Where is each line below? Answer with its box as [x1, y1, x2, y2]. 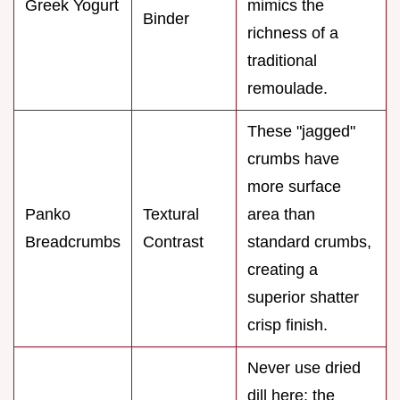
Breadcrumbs [25, 233, 121, 252]
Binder [143, 10, 189, 29]
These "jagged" [247, 122, 355, 141]
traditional [247, 52, 317, 71]
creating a [247, 261, 318, 279]
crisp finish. [247, 316, 328, 335]
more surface [247, 178, 341, 196]
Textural [143, 205, 199, 224]
